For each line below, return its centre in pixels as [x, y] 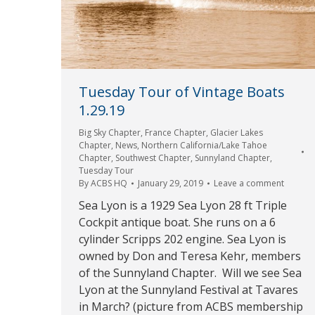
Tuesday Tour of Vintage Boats [182, 92]
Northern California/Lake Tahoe [204, 146]
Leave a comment [249, 184]
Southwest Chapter [153, 158]
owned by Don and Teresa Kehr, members [190, 256]
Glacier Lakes [237, 133]
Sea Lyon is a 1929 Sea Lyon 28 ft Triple [183, 206]
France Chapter [175, 133]
